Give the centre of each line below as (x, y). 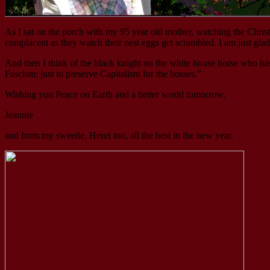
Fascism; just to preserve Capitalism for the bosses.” (103, 74)
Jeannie (19, 115)
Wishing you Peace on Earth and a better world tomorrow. (115, 94)
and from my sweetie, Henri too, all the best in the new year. (119, 135)
